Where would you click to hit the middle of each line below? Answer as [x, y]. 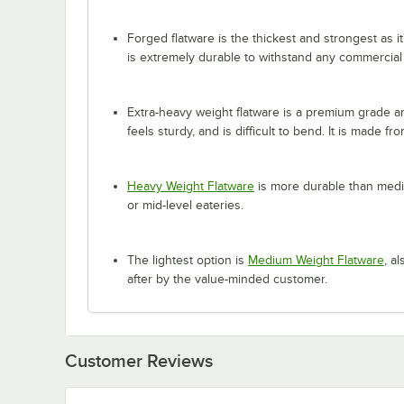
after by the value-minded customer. [227, 280]
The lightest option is [188, 261]
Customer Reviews [139, 361]
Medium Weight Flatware [316, 261]
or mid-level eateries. [185, 206]
